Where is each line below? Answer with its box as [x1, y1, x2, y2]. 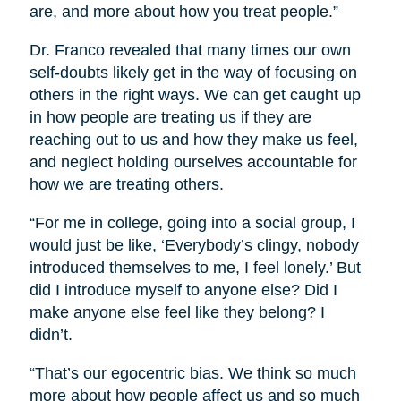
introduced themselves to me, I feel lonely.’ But [29, 258, 361, 277]
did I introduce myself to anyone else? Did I [29, 280, 337, 299]
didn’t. [29, 325, 73, 344]
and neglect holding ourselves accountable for [29, 152, 357, 171]
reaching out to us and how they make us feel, [29, 130, 358, 149]
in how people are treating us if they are [29, 107, 311, 126]
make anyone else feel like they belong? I [29, 303, 325, 321]
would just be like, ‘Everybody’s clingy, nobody [29, 235, 359, 254]
